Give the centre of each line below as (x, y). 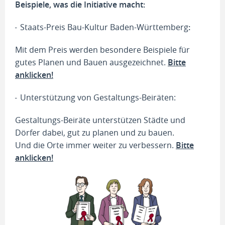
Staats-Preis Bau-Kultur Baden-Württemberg (104, 27)
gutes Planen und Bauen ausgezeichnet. (91, 62)
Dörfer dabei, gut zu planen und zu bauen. (95, 133)
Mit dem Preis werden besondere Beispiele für (102, 50)
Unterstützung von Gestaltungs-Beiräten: (98, 97)
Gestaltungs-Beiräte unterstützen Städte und (100, 120)
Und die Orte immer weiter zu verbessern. (95, 145)
